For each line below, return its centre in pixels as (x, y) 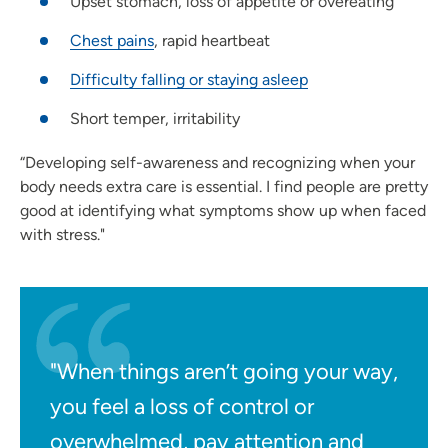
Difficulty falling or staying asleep (189, 79)
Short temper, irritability (155, 118)
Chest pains (112, 40)
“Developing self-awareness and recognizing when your (217, 162)
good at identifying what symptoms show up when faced (223, 210)
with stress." (62, 234)
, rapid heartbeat (212, 40)
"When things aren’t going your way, (224, 371)
